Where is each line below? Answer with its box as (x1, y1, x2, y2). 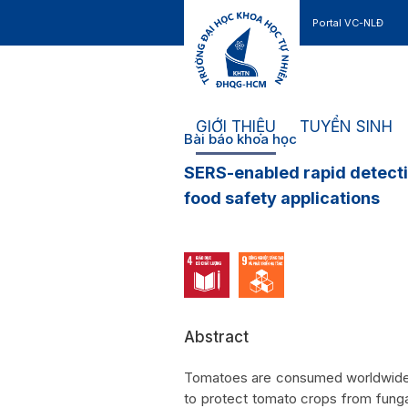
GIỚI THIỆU (196, 117, 276, 136)
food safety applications (184, 188, 380, 208)
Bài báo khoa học (184, 129, 297, 148)
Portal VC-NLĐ (312, 16, 383, 29)
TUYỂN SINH (300, 117, 393, 136)
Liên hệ (312, 62, 348, 75)
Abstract (184, 327, 249, 346)
